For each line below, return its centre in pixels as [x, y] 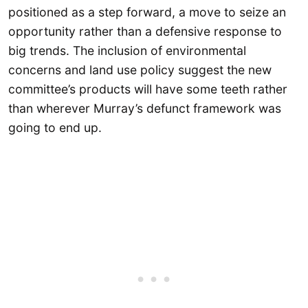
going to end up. [55, 127]
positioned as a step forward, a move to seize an [147, 12]
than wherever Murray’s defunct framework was [145, 108]
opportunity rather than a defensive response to [145, 31]
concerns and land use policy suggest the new [140, 69]
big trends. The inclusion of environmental [127, 50]
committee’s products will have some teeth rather [148, 89]
